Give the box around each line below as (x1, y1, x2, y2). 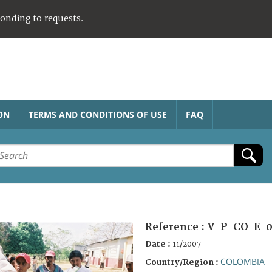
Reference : (145, 220, 207, 233)
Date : (145, 239, 172, 249)
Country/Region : (145, 257, 220, 267)
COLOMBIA (220, 255, 265, 267)
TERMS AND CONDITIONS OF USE (29, 108, 167, 120)
